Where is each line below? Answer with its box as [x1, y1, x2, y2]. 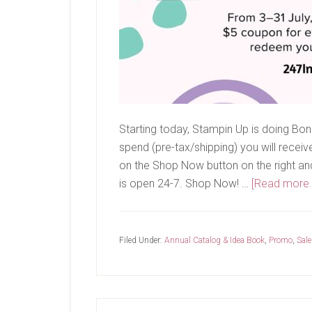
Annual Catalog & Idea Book [164, 235, 265, 245]
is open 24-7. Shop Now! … [119, 177, 251, 190]
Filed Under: [119, 235, 164, 245]
